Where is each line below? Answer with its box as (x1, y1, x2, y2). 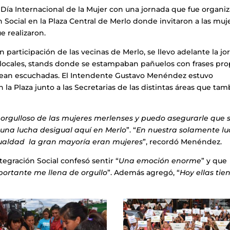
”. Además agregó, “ (107, 168, 180, 178)
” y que (201, 156, 227, 166)
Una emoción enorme (119, 156, 202, 166)
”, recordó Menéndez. (143, 137, 222, 147)
